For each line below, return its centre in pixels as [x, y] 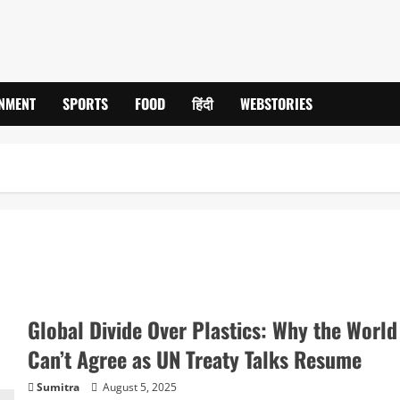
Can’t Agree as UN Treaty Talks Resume [194, 359]
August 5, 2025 [138, 387]
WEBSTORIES [276, 104]
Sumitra [58, 387]
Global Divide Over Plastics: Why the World [212, 329]
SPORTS [85, 104]
